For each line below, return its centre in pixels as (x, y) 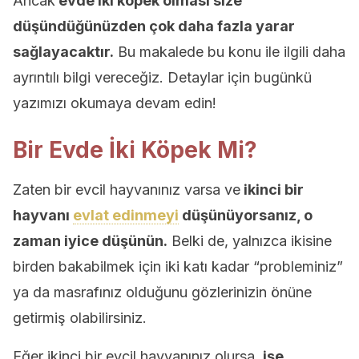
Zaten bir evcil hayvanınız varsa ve (127, 190)
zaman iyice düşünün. (90, 241)
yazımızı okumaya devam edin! (115, 103)
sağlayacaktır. (63, 52)
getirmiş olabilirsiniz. (80, 318)
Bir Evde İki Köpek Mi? (135, 150)
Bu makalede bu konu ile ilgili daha (230, 52)
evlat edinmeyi (126, 215)
